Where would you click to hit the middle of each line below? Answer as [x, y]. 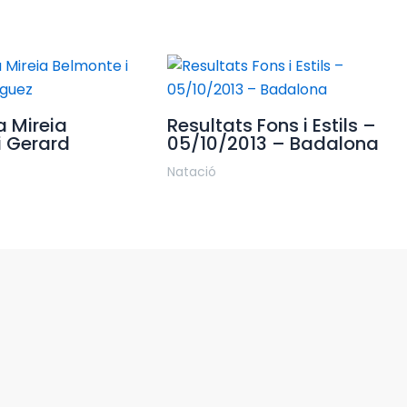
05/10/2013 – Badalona [273, 144]
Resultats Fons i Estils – [271, 126]
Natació [191, 172]
